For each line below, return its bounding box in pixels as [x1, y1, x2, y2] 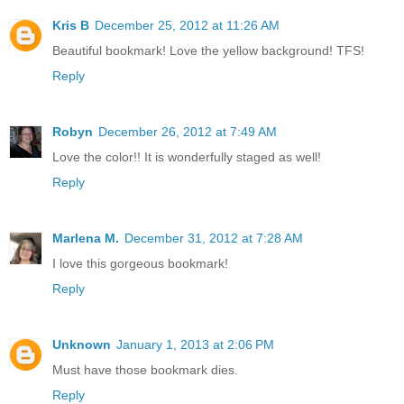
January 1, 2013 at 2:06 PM [116, 337, 274, 353]
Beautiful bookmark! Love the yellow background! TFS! [52, 43, 364, 59]
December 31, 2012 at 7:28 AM [124, 231, 303, 246]
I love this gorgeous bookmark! [52, 256, 228, 271]
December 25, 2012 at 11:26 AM [95, 18, 280, 33]
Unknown [52, 337, 111, 353]
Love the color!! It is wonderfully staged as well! [52, 150, 321, 165]
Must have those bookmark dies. [52, 363, 238, 378]
